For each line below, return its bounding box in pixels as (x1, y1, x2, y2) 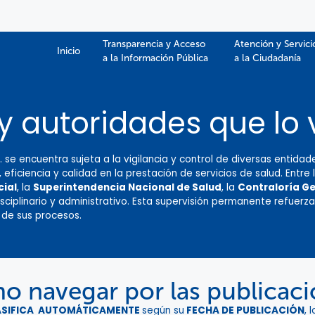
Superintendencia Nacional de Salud (33, 181, 221, 194)
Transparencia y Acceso (103, 38, 205, 50)
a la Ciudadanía (234, 52, 301, 64)
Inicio (57, 45, 80, 57)
